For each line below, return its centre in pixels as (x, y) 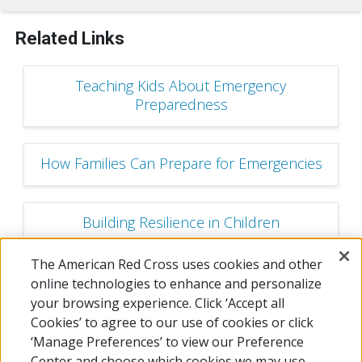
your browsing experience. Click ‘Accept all (158, 303)
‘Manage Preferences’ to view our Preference (168, 342)
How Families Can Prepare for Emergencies (181, 163)
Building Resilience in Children (181, 222)
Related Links (70, 38)
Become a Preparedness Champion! (181, 281)
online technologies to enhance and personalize (177, 284)
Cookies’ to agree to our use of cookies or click (173, 322)
